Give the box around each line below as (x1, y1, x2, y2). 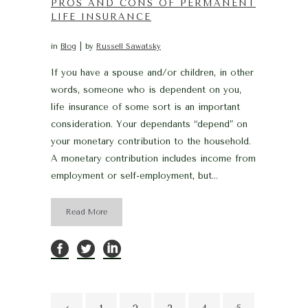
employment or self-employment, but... (51, 170, 218, 181)
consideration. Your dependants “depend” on (51, 118, 247, 129)
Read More (66, 207, 107, 217)
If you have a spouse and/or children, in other (51, 67, 254, 78)
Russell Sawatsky (96, 41, 161, 51)
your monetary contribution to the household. (51, 135, 251, 146)
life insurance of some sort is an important (51, 101, 240, 112)
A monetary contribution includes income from (51, 153, 256, 164)
